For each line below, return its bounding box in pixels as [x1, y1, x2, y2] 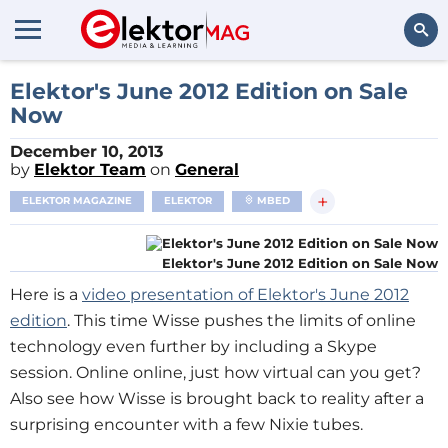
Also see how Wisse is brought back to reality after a [10, 389, 424, 408]
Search [385, 76, 428, 93]
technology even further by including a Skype [10, 337, 377, 356]
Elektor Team [34, 160, 146, 179]
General [175, 160, 239, 179]
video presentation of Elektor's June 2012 [82, 285, 409, 304]
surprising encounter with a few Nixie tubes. [10, 415, 363, 434]
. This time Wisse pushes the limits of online [67, 311, 416, 330]
